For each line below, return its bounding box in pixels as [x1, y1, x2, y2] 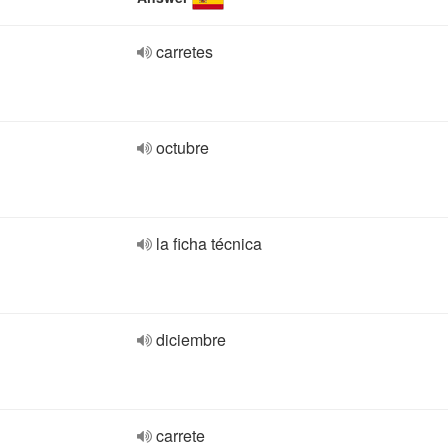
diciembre [156, 328, 226, 351]
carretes [156, 40, 213, 63]
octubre [156, 136, 209, 159]
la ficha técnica [156, 232, 262, 255]
